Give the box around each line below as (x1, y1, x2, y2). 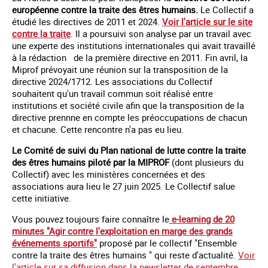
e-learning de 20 (169, 212, 234, 225)
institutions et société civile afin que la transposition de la (12, 99, 244, 111)
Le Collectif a (198, 3, 254, 16)
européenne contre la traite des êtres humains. (12, 3, 198, 16)
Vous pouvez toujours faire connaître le (12, 212, 169, 225)
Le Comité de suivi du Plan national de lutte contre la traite (12, 144, 246, 156)
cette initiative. (12, 191, 71, 204)
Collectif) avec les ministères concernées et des (12, 167, 205, 180)
